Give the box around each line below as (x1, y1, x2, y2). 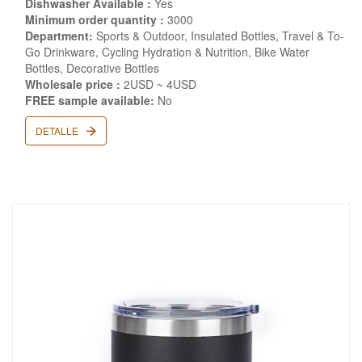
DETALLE (36, 124, 81, 137)
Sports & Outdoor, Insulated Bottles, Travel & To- (93, 27, 344, 44)
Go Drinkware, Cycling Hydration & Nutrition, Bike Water (25, 44, 309, 60)
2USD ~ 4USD (120, 76, 196, 92)
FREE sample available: (25, 92, 154, 108)
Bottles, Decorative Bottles (25, 60, 159, 76)
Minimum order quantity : (25, 11, 164, 27)
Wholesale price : (25, 76, 120, 92)
